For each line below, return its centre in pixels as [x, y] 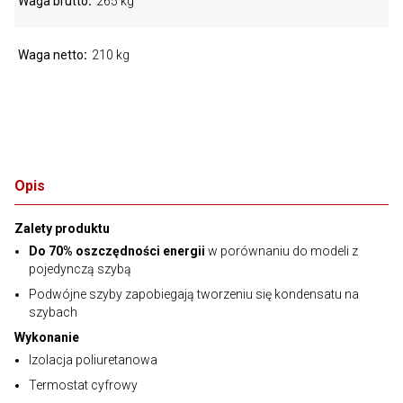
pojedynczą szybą [80, 269]
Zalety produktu [62, 228]
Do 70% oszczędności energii [117, 251]
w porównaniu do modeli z [282, 251]
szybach [53, 312]
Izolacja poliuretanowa [93, 360]
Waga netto [51, 55]
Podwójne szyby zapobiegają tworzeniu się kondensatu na [194, 294]
